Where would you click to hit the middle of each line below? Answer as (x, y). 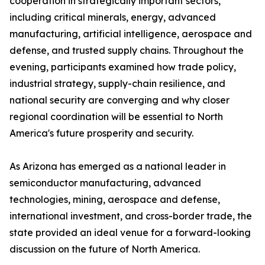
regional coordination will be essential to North (116, 117)
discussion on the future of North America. (105, 249)
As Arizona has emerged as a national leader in (118, 166)
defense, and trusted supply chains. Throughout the (127, 50)
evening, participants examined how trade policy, (123, 67)
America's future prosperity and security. (101, 133)
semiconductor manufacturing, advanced (105, 183)
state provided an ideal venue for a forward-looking (130, 232)
